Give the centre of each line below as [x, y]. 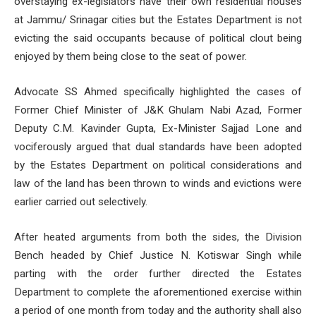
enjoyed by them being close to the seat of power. [130, 57]
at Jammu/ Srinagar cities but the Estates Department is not [158, 20]
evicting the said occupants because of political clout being [158, 38]
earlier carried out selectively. [81, 202]
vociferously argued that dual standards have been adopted [158, 147]
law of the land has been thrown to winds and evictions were [158, 184]
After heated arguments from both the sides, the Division [158, 237]
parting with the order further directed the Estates [158, 273]
